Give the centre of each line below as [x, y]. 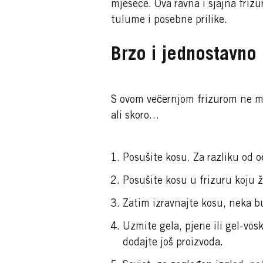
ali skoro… [135, 117]
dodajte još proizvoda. [173, 243]
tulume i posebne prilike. [169, 21]
